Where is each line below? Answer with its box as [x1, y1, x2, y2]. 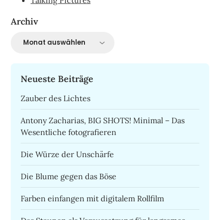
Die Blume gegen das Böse [21, 171, 117, 181]
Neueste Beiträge [21, 73, 94, 84]
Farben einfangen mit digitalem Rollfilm [21, 193, 165, 203]
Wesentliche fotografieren [21, 127, 117, 137]
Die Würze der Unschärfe [21, 149, 114, 159]
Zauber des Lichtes [21, 93, 91, 103]
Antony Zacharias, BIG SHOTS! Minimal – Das [21, 115, 185, 125]
